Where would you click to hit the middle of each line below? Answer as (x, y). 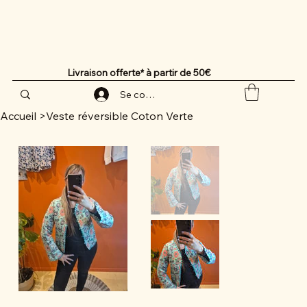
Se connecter (150, 95)
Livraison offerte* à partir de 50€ (139, 72)
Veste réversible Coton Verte (120, 116)
